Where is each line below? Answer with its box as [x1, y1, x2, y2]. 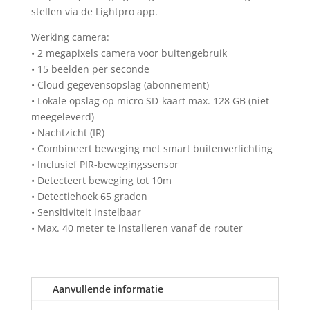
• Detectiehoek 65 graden [30, 190, 147, 203]
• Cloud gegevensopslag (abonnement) [30, 78, 209, 92]
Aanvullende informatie [52, 282, 163, 296]
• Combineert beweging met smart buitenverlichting [30, 142, 273, 156]
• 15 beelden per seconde [30, 62, 149, 76]
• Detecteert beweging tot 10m [30, 174, 172, 188]
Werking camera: [30, 30, 109, 44]
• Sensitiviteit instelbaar [30, 206, 141, 219]
